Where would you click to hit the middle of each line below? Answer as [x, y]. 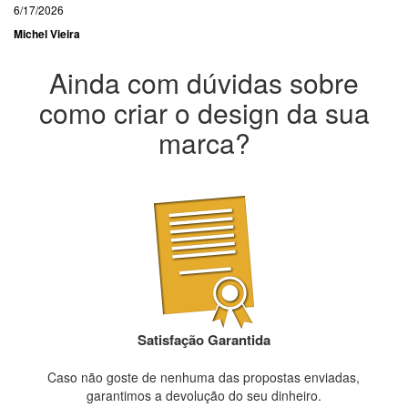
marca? [204, 143]
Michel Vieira [47, 34]
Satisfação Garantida [204, 340]
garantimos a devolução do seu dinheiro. [204, 396]
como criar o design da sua [204, 113]
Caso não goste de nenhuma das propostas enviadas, [204, 377]
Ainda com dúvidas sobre [204, 83]
